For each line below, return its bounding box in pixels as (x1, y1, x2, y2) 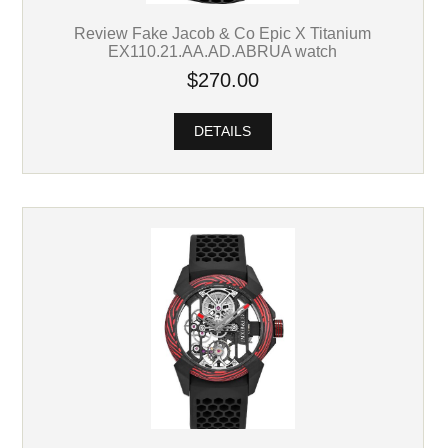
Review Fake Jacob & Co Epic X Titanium (74, 23, 372, 42)
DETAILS (190, 123, 256, 139)
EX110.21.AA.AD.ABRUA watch (108, 41, 338, 60)
